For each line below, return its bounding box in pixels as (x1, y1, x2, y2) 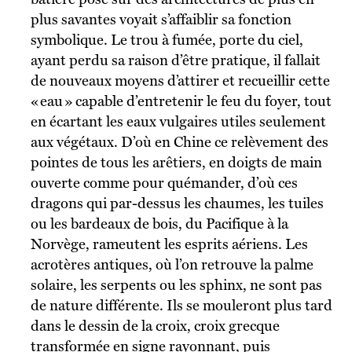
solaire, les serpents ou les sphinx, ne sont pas (30, 276, 322, 293)
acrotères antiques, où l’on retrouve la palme (30, 255, 313, 273)
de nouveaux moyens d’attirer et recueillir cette (30, 71, 330, 89)
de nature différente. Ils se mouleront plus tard (30, 296, 332, 313)
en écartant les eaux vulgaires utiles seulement (30, 112, 326, 130)
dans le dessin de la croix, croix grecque (30, 317, 280, 334)
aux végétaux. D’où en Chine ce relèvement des (30, 133, 328, 150)
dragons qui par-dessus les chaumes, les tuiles (30, 194, 324, 211)
